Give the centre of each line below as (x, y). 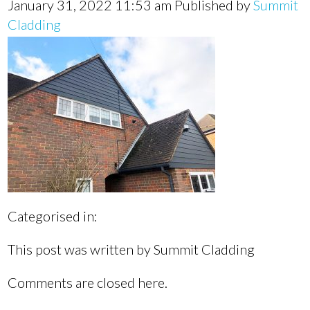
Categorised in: (53, 216)
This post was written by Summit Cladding (131, 249)
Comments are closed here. (88, 282)
